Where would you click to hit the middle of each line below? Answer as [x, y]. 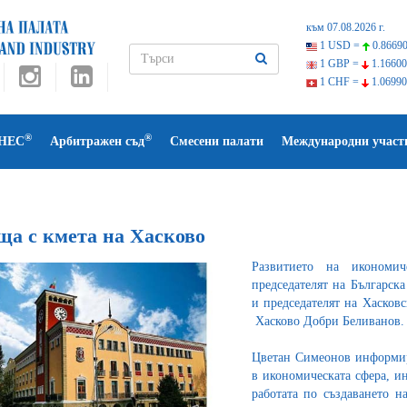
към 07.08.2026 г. [345, 27]
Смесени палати [217, 141]
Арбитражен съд [97, 141]
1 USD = [339, 45]
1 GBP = [339, 64]
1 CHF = [339, 82]
